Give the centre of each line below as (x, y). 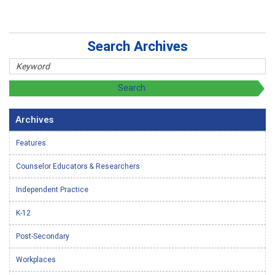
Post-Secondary (43, 236)
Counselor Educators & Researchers (78, 166)
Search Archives (137, 46)
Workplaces (36, 259)
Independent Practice (52, 189)
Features (31, 142)
